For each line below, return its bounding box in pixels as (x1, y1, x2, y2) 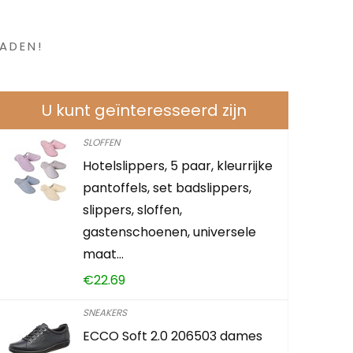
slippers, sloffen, (83, 200, 183, 219)
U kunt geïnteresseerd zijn (41, 98, 247, 121)
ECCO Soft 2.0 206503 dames (83, 326, 263, 345)
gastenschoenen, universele (83, 222, 257, 241)
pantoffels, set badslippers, (83, 178, 252, 197)
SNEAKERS (83, 305, 128, 319)
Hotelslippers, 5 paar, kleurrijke (83, 156, 273, 175)
